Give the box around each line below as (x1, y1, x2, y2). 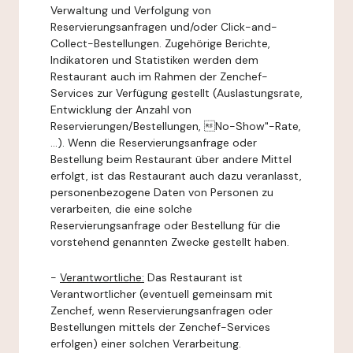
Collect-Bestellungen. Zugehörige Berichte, (50, 36, 270, 50)
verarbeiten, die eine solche (50, 202, 192, 216)
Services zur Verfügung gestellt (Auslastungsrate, (50, 86, 303, 100)
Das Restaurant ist (144, 270, 243, 284)
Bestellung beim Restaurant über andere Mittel (50, 152, 292, 166)
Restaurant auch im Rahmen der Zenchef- (50, 69, 268, 84)
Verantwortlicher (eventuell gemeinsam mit (50, 287, 273, 301)
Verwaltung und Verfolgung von (50, 3, 211, 17)
